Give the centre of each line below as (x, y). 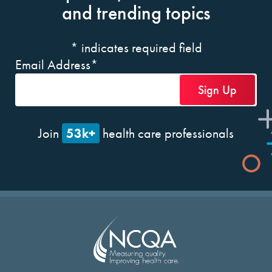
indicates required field (140, 48)
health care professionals (167, 133)
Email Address (53, 65)
